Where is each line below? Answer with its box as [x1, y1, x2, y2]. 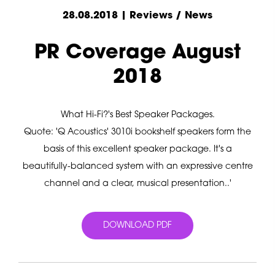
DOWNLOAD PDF [103, 220, 172, 230]
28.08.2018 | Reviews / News [63, 11, 212, 21]
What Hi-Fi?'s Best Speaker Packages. [60, 110, 215, 120]
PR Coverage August [34, 43, 241, 63]
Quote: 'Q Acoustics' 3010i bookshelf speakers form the [24, 127, 251, 137]
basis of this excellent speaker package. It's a [43, 144, 232, 154]
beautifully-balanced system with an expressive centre [22, 161, 253, 171]
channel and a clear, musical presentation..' [44, 179, 231, 188]
